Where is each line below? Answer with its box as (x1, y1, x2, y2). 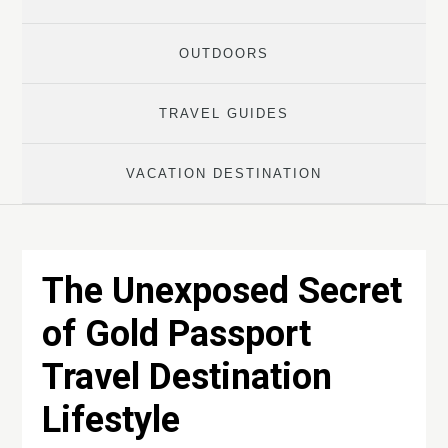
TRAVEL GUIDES (159, 106, 289, 122)
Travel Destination (42, 356, 333, 399)
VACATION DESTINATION (126, 166, 322, 182)
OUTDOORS (179, 46, 269, 62)
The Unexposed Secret (42, 270, 403, 313)
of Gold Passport (42, 313, 312, 356)
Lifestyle (42, 399, 181, 442)
